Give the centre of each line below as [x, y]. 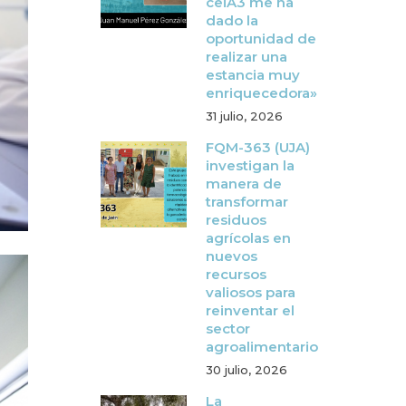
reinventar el [250, 310]
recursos [236, 274]
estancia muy [253, 75]
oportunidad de [261, 39]
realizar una [246, 57]
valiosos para [251, 292]
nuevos [232, 256]
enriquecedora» [261, 93]
